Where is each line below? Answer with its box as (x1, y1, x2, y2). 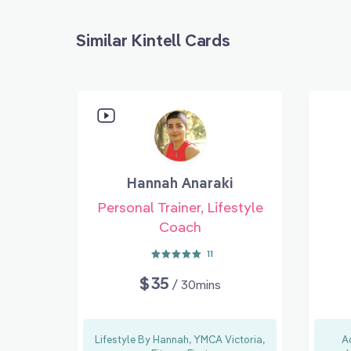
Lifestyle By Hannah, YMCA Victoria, (95, 332, 265, 346)
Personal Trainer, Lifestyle (96, 197, 263, 216)
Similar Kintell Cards (76, 29, 230, 50)
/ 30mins (172, 276, 222, 292)
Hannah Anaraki (127, 173, 233, 192)
